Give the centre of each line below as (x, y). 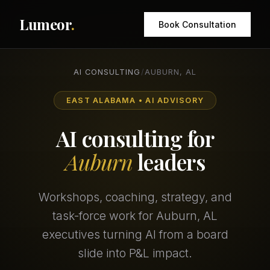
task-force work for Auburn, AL (135, 216)
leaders (169, 162)
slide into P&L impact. (135, 253)
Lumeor (46, 24)
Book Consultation (197, 24)
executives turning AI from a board (135, 235)
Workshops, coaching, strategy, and (135, 197)
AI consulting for (135, 138)
